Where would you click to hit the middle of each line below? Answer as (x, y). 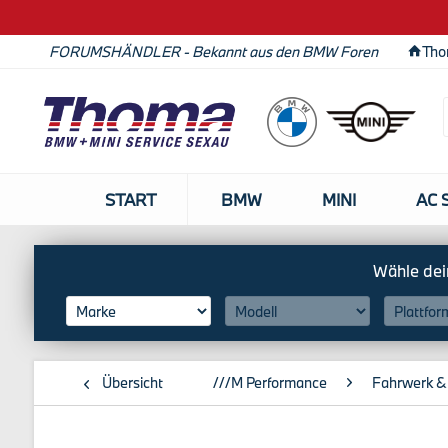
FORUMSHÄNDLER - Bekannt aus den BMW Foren (213, 51)
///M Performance (269, 382)
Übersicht (132, 382)
